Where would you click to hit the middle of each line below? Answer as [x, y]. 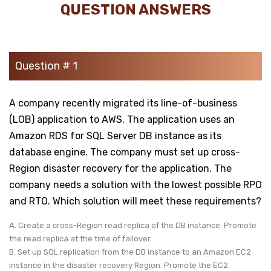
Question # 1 [46, 66]
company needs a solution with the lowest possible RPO [135, 184]
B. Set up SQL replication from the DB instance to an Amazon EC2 [130, 252]
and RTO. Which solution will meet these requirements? [135, 201]
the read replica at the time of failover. [81, 238]
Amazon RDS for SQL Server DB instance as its [115, 135]
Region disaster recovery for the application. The [120, 168]
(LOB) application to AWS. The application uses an [122, 119]
